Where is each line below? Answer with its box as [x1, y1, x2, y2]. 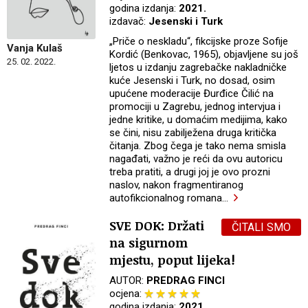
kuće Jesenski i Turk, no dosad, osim [109, 74, 276, 87]
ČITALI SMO [232, 221, 291, 234]
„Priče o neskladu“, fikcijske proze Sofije [109, 35, 289, 48]
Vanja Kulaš [7, 41, 63, 54]
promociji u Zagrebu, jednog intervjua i [109, 100, 281, 113]
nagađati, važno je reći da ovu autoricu [109, 153, 283, 166]
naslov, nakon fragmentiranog [109, 179, 244, 192]
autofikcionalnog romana [109, 192, 223, 205]
